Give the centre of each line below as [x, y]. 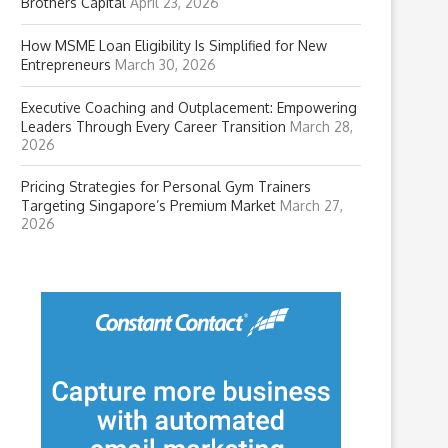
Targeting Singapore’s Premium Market [148, 205]
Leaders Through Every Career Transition [153, 126]
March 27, [311, 205]
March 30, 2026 [165, 64]
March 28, [321, 126]
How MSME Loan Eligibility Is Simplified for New [174, 45]
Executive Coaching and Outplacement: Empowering [189, 107]
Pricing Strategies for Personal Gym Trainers [166, 186]
